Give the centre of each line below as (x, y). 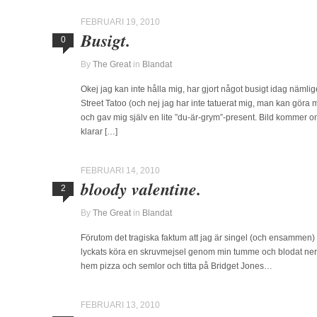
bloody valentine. (141, 189)
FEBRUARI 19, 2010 (120, 22)
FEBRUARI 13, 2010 (120, 305)
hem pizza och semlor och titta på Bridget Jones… (177, 266)
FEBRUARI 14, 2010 (120, 171)
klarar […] (99, 132)
